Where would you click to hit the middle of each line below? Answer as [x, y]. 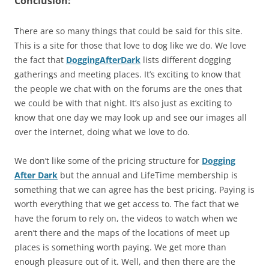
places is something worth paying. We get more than [120, 247]
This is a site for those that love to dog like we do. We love [130, 45]
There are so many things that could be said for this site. [128, 31]
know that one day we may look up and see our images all [131, 117]
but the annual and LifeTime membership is [148, 175]
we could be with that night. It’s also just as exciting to [123, 103]
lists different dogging [186, 60]
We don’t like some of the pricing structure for [108, 161]
